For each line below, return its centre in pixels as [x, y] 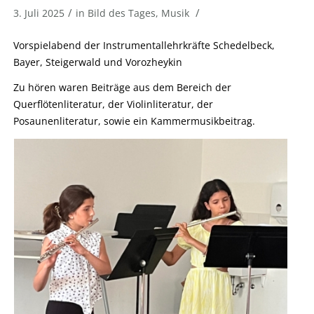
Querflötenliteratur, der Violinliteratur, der [113, 104]
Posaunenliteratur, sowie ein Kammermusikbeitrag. [134, 121]
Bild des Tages [121, 13]
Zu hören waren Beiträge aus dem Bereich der [122, 87]
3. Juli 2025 [39, 13]
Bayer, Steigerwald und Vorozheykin [97, 62]
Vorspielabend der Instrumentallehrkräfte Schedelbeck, [144, 45]
